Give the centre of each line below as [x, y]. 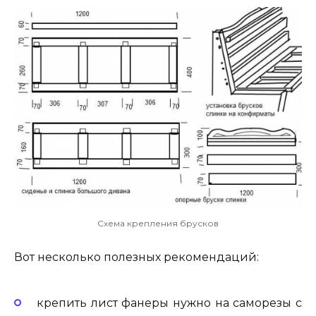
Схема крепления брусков [158, 223]
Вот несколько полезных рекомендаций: [136, 257]
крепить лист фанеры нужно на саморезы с [169, 303]
